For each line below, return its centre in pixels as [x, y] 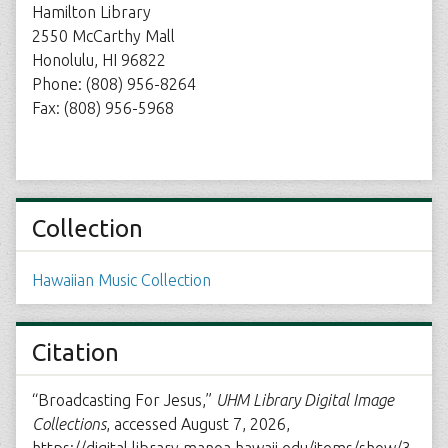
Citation [75, 352]
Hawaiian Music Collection [121, 280]
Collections [69, 424]
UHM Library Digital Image [305, 400]
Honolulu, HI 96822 [99, 60]
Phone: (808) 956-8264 [114, 84]
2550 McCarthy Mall [103, 36]
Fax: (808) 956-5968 [103, 108]
